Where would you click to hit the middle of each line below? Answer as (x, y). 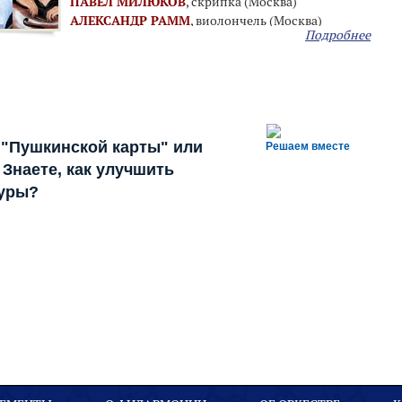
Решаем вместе (308, 146)
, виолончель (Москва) (256, 21)
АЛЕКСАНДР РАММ (130, 21)
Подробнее (338, 35)
